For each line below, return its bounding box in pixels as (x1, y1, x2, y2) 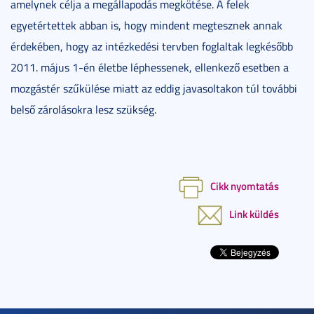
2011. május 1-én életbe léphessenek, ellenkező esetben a (11, 59, 289, 75)
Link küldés (229, 206, 279, 222)
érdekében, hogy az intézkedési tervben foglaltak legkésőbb (11, 38, 293, 54)
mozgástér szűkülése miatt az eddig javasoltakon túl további (11, 80, 297, 96)
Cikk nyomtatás (210, 177, 279, 193)
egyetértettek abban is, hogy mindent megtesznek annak (11, 17, 282, 33)
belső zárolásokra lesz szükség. (11, 101, 156, 117)
